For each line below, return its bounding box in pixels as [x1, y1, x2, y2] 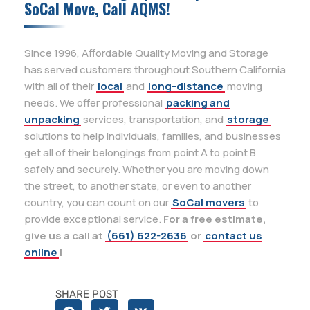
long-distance [148, 78, 224, 93]
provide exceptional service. [24, 211, 163, 226]
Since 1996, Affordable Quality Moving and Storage [24, 45, 268, 60]
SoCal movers [172, 194, 245, 210]
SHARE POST [55, 287, 118, 300]
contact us [205, 228, 262, 243]
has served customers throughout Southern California [24, 62, 286, 77]
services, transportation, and [81, 111, 226, 127]
